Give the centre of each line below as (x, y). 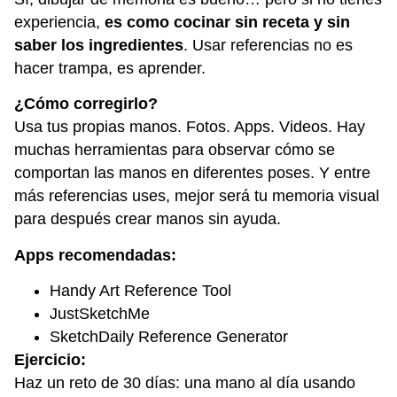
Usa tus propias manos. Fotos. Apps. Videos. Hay (190, 127)
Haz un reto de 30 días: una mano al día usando (185, 382)
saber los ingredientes (99, 45)
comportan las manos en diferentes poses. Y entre (192, 173)
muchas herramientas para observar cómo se (175, 150)
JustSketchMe (100, 313)
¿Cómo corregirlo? (86, 104)
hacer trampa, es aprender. (110, 68)
